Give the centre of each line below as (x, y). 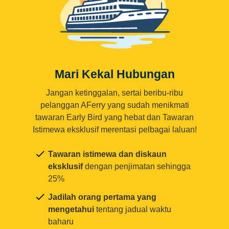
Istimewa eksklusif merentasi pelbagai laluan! (114, 130)
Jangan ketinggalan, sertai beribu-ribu (114, 93)
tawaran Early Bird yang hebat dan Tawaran (114, 118)
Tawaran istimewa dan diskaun (107, 154)
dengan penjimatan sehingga (137, 167)
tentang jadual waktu (133, 210)
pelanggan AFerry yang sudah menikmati (114, 105)
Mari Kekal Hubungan (114, 74)
